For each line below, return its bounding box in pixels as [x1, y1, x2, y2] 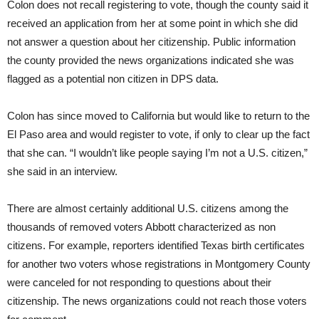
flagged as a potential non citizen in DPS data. [7, 73, 219, 85]
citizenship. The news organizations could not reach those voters [7, 295, 307, 308]
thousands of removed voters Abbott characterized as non [7, 221, 276, 234]
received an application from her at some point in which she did [7, 17, 298, 30]
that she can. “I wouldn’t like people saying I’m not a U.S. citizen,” [7, 147, 308, 159]
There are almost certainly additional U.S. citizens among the [7, 202, 288, 215]
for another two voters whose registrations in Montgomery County [7, 258, 310, 271]
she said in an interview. [7, 165, 117, 178]
